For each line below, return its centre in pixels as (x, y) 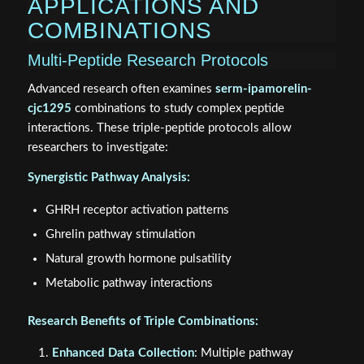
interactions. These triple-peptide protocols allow (159, 128)
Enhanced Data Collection (123, 353)
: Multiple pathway (243, 353)
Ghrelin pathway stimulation (120, 234)
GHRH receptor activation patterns (137, 210)
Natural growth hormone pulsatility (138, 258)
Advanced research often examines (121, 89)
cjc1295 (49, 109)
